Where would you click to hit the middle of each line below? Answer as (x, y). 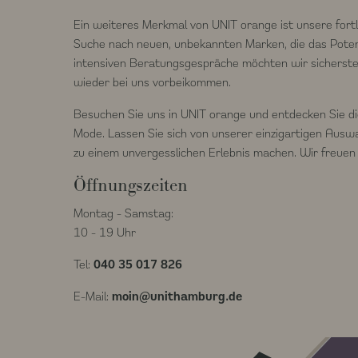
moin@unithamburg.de (177, 296)
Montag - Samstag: (123, 213)
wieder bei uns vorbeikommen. (152, 82)
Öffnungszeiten (131, 185)
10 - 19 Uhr (105, 232)
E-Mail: (93, 296)
